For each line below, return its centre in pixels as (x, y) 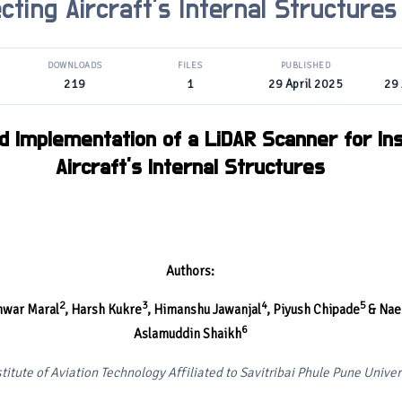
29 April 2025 (306, 84)
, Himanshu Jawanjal (204, 310)
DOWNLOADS (75, 66)
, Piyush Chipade (313, 310)
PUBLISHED (306, 66)
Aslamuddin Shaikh (188, 334)
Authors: (190, 271)
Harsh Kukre (106, 310)
